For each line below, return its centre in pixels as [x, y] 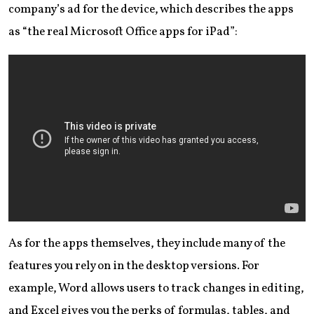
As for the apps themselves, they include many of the [147, 244]
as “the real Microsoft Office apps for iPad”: [123, 32]
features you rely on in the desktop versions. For [134, 266]
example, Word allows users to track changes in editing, [156, 289]
